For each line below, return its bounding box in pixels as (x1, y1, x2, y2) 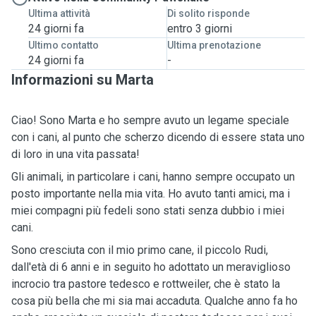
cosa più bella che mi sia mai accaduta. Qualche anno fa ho (11, 294, 298, 308)
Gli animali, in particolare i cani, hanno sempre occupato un (11, 170, 295, 183)
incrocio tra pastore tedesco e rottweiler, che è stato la (11, 277, 280, 291)
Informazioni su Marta (11, 71, 154, 88)
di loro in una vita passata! (11, 147, 140, 161)
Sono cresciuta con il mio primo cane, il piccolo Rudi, (11, 243, 268, 257)
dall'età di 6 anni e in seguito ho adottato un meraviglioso (11, 260, 291, 274)
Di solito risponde (166, 8, 250, 19)
